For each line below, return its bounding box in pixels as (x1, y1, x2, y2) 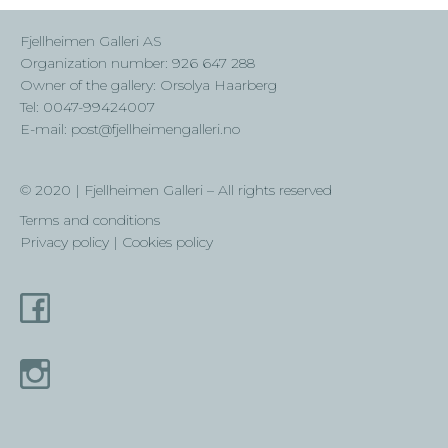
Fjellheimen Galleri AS (20, 32, 162, 50)
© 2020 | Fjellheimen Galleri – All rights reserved (20, 180, 332, 199)
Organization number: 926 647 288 (20, 54, 255, 72)
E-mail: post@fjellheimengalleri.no (20, 120, 240, 138)
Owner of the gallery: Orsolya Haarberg (20, 76, 277, 94)
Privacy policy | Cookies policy (20, 233, 213, 252)
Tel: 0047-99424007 (20, 98, 155, 116)
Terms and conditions (20, 211, 160, 230)
